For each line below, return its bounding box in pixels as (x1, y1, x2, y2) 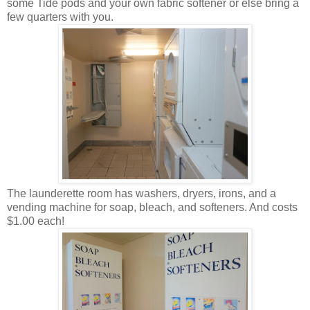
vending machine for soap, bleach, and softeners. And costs (7, 201, 298, 214)
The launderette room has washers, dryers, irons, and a (7, 188, 276, 200)
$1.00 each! (7, 215, 64, 228)
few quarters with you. (7, 11, 113, 24)
